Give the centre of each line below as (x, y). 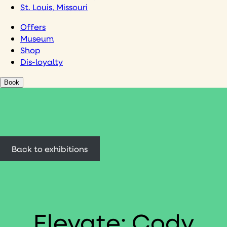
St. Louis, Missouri (54, 7)
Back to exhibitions (50, 149)
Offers (33, 27)
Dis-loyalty (42, 62)
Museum (37, 39)
